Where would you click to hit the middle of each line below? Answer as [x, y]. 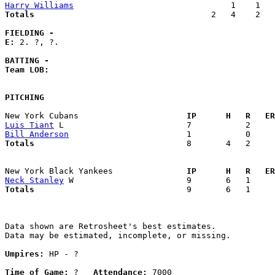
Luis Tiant [29, 125]
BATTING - [27, 61]
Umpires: [25, 254]
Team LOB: [32, 70]
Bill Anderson [37, 134]
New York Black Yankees [91, 171]
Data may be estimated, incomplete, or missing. [118, 236]
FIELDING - [29, 33]
